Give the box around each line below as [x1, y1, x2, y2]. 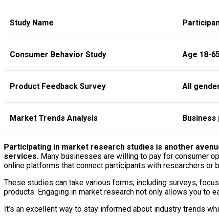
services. [4, 152, 39, 161]
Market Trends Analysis [10, 113, 98, 123]
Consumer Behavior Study [10, 50, 106, 60]
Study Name [10, 18, 54, 28]
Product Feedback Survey [10, 82, 106, 91]
